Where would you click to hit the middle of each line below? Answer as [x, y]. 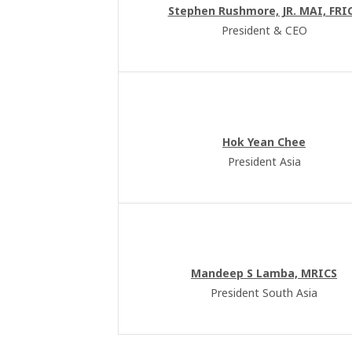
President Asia [264, 161]
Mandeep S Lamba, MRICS [264, 273]
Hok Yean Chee [264, 142]
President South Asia [264, 293]
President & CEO [264, 30]
